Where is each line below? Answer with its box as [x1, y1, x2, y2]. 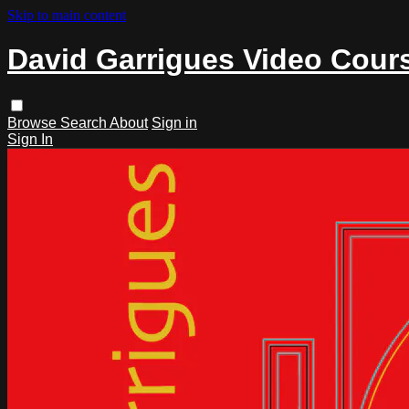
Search [60, 114, 110, 131]
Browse [7, 114, 60, 131]
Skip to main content [7, 7, 126, 23]
